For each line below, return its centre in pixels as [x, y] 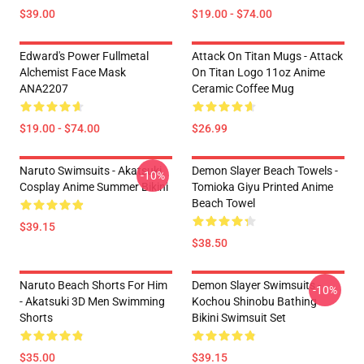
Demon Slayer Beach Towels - [265, 171]
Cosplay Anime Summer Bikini [94, 187]
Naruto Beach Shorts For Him [93, 285]
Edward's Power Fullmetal [84, 56]
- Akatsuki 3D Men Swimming [92, 301]
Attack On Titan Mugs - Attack [267, 56]
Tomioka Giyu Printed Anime [262, 187]
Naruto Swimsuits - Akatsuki [91, 171]
